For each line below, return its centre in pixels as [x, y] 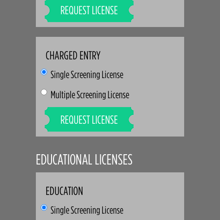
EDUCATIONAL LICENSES [84, 159]
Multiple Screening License [90, 95]
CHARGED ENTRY [73, 55]
